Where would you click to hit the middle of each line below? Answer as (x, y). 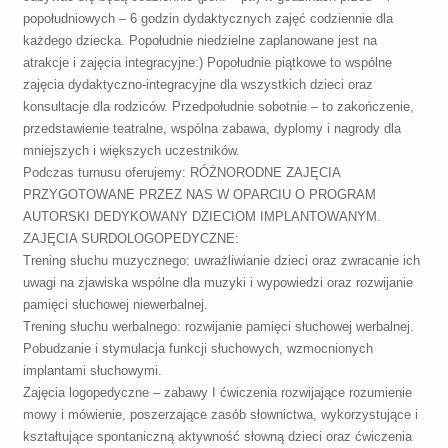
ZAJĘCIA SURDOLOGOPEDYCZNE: (130, 239)
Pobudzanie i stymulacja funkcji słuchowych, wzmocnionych (197, 349)
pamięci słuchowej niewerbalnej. (115, 305)
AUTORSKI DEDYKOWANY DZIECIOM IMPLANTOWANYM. (201, 217)
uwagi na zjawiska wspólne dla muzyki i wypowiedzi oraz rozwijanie (217, 283)
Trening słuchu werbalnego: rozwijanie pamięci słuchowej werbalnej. (218, 327)
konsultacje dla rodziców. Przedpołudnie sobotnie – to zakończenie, (218, 107)
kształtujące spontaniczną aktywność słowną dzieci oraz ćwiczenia (217, 437)
